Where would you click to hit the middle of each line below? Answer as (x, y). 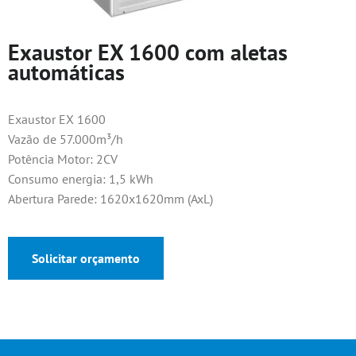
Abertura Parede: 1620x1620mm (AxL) (110, 199)
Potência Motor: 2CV (63, 159)
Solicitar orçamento (86, 258)
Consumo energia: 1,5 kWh (81, 179)
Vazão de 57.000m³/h (66, 139)
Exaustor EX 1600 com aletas (148, 52)
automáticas (66, 72)
